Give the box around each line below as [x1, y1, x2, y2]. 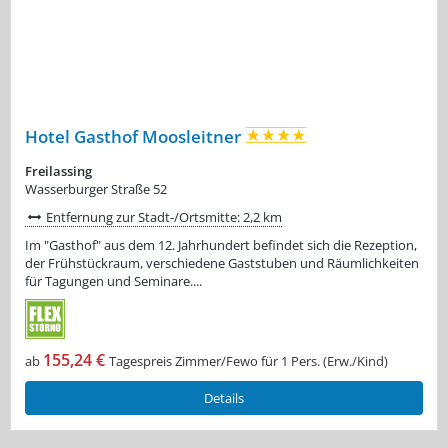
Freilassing [25, 161, 92, 180]
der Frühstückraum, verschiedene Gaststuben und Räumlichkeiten [25, 253, 419, 272]
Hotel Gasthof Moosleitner [25, 124, 245, 148]
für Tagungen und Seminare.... [25, 271, 202, 290]
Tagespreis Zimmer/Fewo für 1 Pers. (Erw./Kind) [109, 351, 388, 370]
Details [204, 388, 244, 407]
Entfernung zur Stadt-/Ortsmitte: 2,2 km [43, 207, 283, 226]
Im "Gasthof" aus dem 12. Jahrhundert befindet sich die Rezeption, [25, 235, 417, 254]
